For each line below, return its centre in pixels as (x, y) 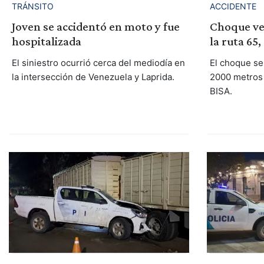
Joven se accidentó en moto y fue (95, 26)
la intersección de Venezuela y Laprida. (93, 77)
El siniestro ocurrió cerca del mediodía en (98, 62)
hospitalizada (46, 41)
